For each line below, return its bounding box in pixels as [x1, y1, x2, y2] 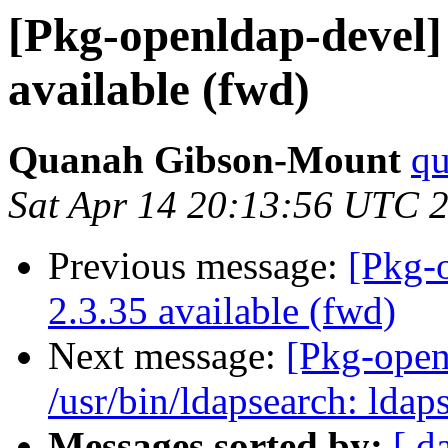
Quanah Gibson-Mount [8, 138, 401, 182]
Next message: [48, 334, 286, 378]
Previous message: [48, 244, 348, 288]
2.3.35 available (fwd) [48, 289, 396, 333]
